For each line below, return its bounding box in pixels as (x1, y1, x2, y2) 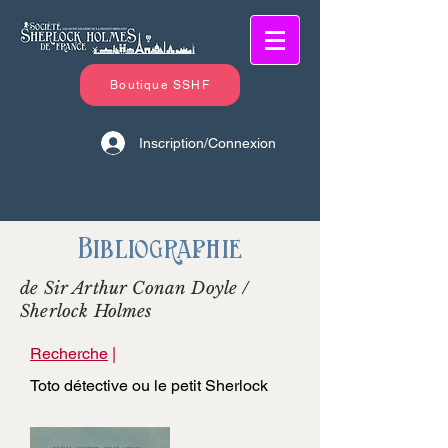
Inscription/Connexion (139, 134, 276, 151)
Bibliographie (77, 231, 243, 266)
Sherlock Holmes (20, 301, 152, 322)
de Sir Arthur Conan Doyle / (20, 278, 250, 299)
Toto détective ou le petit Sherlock (30, 376, 268, 395)
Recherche (30, 344, 108, 363)
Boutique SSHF (110, 78, 210, 92)
